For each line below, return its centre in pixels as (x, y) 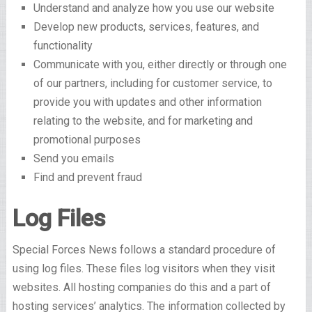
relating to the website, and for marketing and (143, 121)
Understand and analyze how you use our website (154, 8)
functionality (63, 46)
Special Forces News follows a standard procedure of (144, 250)
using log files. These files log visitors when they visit (143, 269)
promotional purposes (87, 140)
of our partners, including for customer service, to (153, 83)
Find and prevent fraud (87, 177)
